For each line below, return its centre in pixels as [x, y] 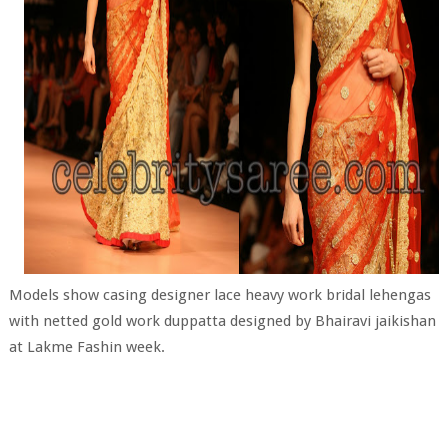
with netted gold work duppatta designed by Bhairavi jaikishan [222, 321]
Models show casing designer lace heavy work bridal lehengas [219, 295]
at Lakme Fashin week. [86, 347]
